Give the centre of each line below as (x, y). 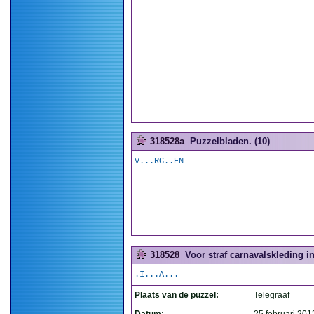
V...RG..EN (159, 161)
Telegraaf (272, 295)
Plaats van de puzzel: (177, 295)
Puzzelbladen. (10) (230, 141)
